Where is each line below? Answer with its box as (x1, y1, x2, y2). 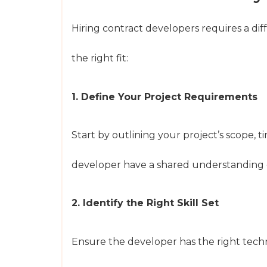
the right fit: (72, 52, 128, 64)
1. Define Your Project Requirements (72, 91, 257, 103)
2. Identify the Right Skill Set (72, 197, 219, 209)
